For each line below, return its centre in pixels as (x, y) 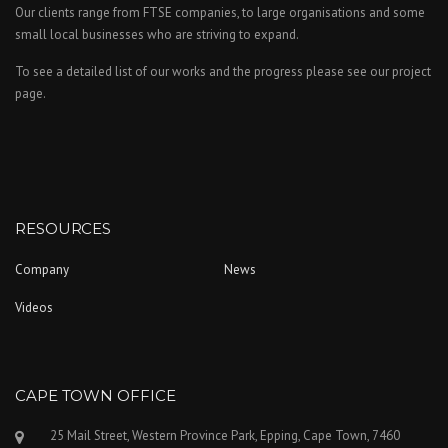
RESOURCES (63, 228)
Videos (34, 307)
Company (42, 269)
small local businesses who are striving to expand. (157, 34)
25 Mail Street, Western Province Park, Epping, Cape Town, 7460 (225, 435)
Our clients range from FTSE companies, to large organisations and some (220, 12)
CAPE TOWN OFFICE (95, 395)
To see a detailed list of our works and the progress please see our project (223, 71)
